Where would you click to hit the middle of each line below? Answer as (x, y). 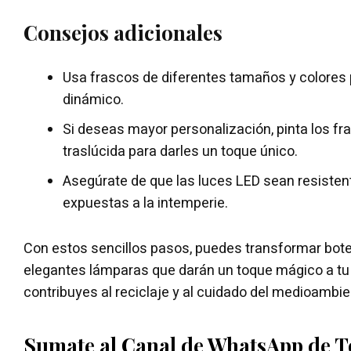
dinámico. (93, 100)
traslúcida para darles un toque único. (180, 151)
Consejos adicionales (123, 32)
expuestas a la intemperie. (145, 203)
